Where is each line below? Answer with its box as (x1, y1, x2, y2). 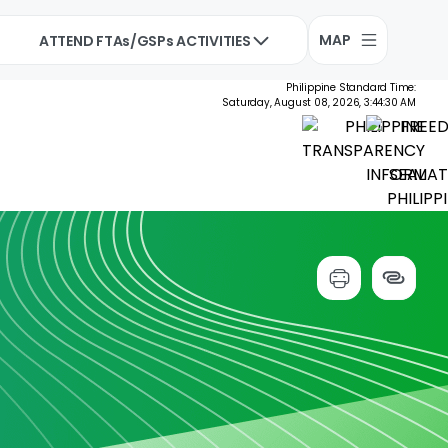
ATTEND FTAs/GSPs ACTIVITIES (39, 31, 251, 51)
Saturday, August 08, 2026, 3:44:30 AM (222, 95, 416, 110)
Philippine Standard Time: (286, 80, 416, 95)
